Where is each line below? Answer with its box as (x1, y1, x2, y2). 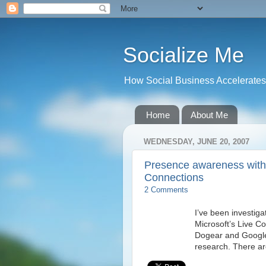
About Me (190, 109, 228, 120)
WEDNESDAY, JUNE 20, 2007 (144, 137, 249, 146)
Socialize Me (123, 43, 244, 67)
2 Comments (144, 186, 188, 195)
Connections (144, 172, 204, 184)
